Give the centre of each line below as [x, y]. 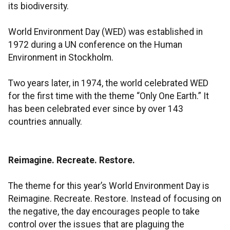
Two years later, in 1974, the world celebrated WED [108, 83]
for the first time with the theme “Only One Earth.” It [109, 96]
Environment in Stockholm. [61, 58]
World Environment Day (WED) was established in [106, 32]
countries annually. [45, 122]
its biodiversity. [39, 6]
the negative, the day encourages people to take [104, 212]
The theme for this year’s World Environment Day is [109, 186]
